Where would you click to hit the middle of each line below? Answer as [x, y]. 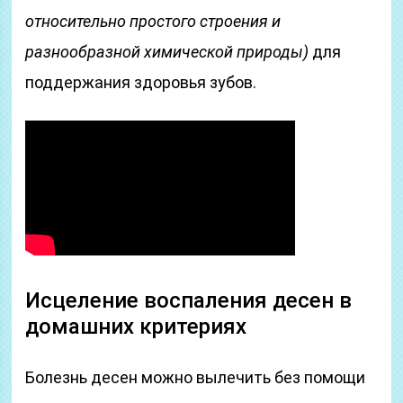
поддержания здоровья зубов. [141, 82]
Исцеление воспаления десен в [189, 300]
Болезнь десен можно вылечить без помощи [196, 377]
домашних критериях [136, 327]
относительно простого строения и [153, 21]
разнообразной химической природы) [167, 52]
